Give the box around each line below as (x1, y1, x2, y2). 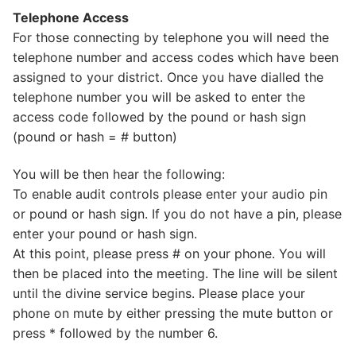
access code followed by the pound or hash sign (13, 108, 306, 125)
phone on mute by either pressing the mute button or (13, 305, 333, 322)
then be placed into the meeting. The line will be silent (13, 265, 338, 282)
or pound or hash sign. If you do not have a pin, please (13, 206, 342, 222)
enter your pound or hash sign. (13, 226, 197, 242)
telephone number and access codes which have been (13, 48, 339, 65)
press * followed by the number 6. (13, 325, 218, 342)
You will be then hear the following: (13, 166, 225, 183)
